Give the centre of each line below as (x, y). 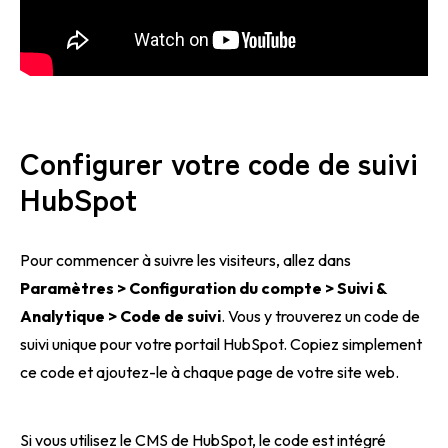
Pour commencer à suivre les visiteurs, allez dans (185, 259)
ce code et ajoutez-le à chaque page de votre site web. (209, 371)
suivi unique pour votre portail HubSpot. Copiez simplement (221, 343)
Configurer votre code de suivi (219, 161)
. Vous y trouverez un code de (320, 315)
